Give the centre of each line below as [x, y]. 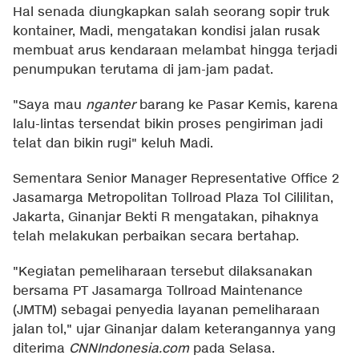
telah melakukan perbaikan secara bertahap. [156, 237]
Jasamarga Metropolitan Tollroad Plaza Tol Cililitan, [173, 199]
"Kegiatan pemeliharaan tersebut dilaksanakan [163, 272]
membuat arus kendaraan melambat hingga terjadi [175, 51]
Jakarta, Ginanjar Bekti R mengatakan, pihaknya [166, 218]
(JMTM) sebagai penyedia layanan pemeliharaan [166, 311]
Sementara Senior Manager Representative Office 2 [176, 179]
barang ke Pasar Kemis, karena [237, 106]
